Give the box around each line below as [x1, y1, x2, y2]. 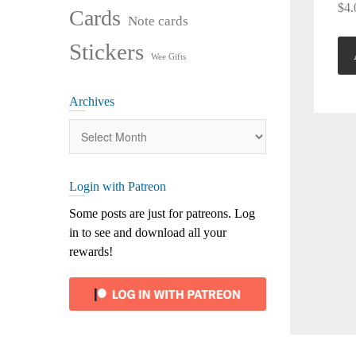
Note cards [128, 14, 188, 29]
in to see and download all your [69, 226, 226, 239]
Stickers [69, 39, 144, 64]
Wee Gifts [151, 52, 186, 61]
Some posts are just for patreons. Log [69, 207, 255, 220]
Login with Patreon [69, 180, 166, 193]
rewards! [69, 245, 113, 258]
